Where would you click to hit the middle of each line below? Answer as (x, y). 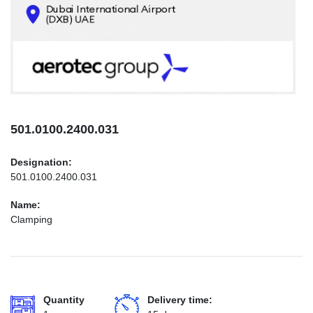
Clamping (31, 219)
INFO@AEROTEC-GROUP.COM (93, 78)
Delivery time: (180, 300)
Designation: (41, 162)
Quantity (64, 300)
